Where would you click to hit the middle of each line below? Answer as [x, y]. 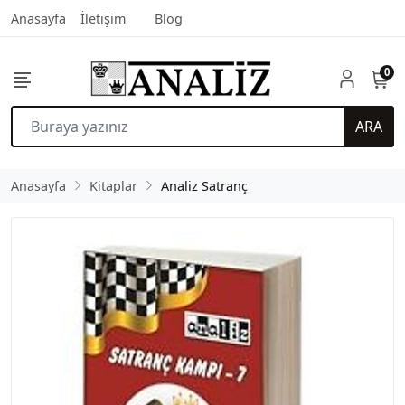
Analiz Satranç [204, 185]
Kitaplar [113, 185]
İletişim [103, 19]
